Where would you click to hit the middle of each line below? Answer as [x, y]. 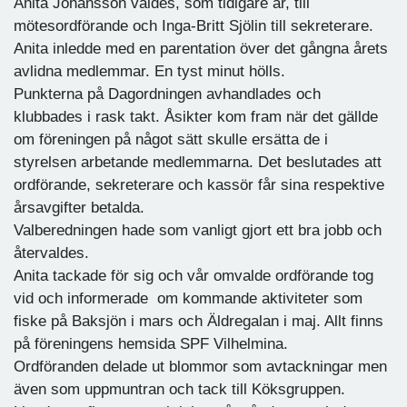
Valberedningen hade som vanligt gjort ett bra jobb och [198, 230]
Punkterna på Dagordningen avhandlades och [167, 94]
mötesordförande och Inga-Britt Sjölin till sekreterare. [194, 25]
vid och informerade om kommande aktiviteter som [188, 298]
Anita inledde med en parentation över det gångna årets [201, 48]
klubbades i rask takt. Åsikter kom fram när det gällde [196, 116]
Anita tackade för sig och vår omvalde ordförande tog [194, 275]
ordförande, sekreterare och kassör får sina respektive [199, 184]
